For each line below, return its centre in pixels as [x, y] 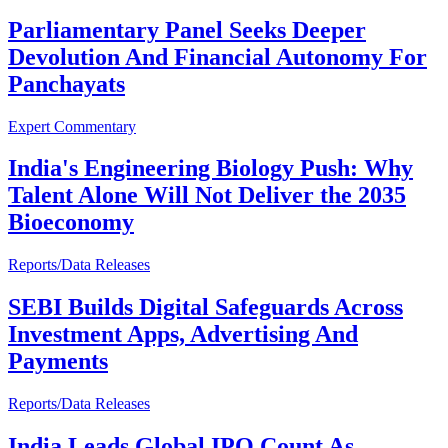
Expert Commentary [72, 126]
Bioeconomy [71, 222]
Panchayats [66, 83]
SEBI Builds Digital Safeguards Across [205, 307]
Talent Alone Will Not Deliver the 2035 [207, 195]
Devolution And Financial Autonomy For [217, 56]
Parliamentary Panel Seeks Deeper [187, 29]
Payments [58, 361]
